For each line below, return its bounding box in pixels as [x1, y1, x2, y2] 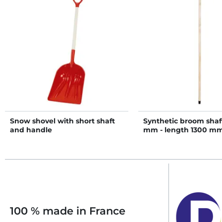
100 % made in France [10, 205, 125, 218]
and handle [10, 125, 52, 134]
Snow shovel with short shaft [10, 116, 115, 125]
